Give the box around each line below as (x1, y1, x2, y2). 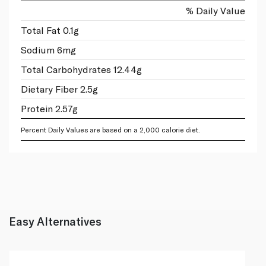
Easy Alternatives (9, 214, 102, 229)
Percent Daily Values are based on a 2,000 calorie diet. (21, 125, 200, 134)
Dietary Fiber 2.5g (21, 83, 98, 95)
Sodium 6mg (21, 44, 76, 56)
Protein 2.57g (21, 103, 78, 115)
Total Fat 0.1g (21, 24, 79, 36)
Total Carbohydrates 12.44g (21, 64, 142, 75)
